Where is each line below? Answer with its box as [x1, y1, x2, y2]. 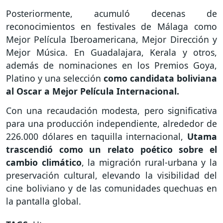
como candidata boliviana [101, 72, 217, 85]
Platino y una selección [6, 72, 101, 85]
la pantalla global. [6, 195, 81, 207]
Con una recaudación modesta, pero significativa [6, 104, 217, 116]
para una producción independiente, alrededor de [6, 117, 217, 129]
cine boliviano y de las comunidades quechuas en [6, 182, 217, 194]
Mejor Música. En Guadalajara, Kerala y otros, [6, 46, 217, 59]
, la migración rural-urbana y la [81, 156, 218, 168]
